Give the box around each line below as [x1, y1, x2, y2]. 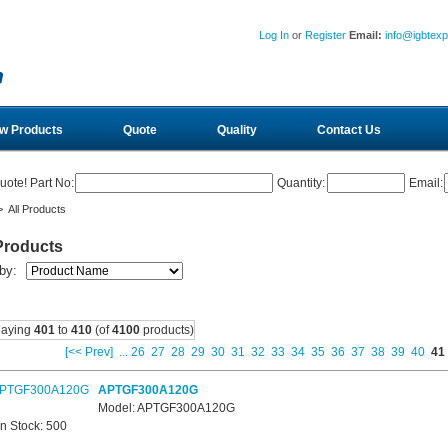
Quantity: [274, 176, 326, 191]
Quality [217, 123, 257, 137]
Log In [259, 28, 290, 41]
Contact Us [317, 123, 381, 137]
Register [305, 28, 347, 41]
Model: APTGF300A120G [97, 401, 235, 416]
